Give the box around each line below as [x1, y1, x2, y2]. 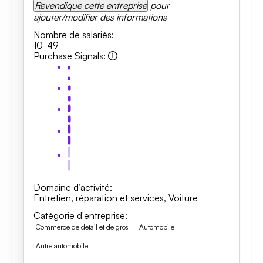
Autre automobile [36, 241, 88, 250]
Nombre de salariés [33, 29, 112, 41]
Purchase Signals [33, 50, 103, 62]
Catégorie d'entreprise [33, 210, 125, 221]
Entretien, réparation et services [33, 192, 164, 204]
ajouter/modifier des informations [33, 11, 167, 23]
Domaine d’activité [33, 181, 110, 193]
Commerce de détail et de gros [36, 222, 129, 231]
